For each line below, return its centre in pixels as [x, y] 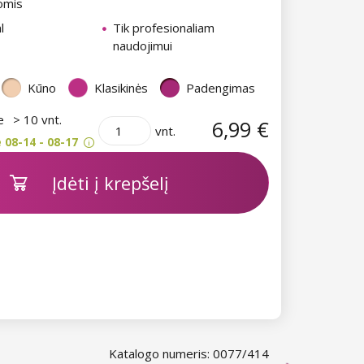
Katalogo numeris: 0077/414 [189, 353]
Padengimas [221, 87]
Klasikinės [121, 87]
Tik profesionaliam [164, 27]
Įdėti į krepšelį [110, 182]
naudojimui [143, 45]
